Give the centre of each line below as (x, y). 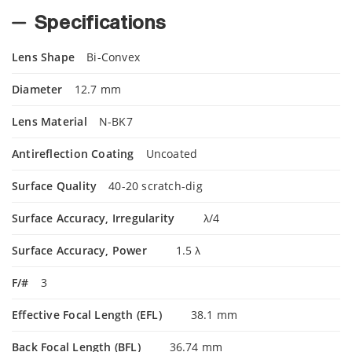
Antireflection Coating (73, 153)
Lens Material (49, 121)
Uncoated (172, 153)
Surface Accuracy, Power (81, 250)
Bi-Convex (113, 57)
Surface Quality (55, 185)
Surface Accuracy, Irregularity (95, 218)
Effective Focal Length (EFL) (89, 314)
